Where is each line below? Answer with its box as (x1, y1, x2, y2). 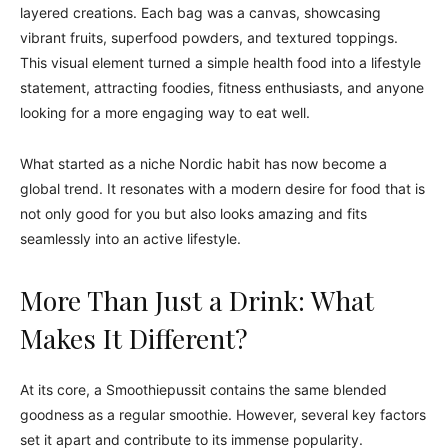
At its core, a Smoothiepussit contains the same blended (20, 381, 387, 398)
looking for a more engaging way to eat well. (20, 104, 310, 121)
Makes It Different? (20, 320, 248, 356)
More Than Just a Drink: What (20, 282, 374, 318)
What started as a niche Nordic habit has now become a (20, 155, 387, 172)
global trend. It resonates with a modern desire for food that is (20, 180, 425, 197)
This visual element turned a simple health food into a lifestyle (20, 54, 421, 71)
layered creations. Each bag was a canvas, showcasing (20, 4, 381, 21)
